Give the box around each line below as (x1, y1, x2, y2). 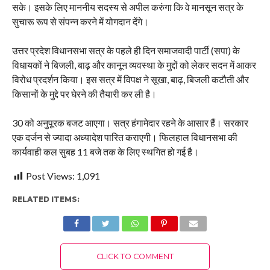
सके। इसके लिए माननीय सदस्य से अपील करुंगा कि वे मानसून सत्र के (11, 1, 243, 13)
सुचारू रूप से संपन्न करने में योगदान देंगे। (11, 16, 149, 28)
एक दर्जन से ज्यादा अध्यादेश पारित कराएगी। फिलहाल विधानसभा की (11, 131, 237, 143)
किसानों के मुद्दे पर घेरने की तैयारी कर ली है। (11, 88, 157, 100)
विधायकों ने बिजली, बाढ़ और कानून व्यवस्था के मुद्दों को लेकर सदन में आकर (11, 59, 256, 71)
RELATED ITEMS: (11, 195, 80, 204)
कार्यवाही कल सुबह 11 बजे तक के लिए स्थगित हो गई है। (11, 146, 199, 158)
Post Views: (25, 170, 75, 182)
